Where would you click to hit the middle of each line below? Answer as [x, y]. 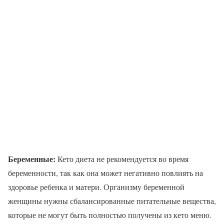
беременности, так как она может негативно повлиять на [105, 172]
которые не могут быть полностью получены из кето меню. [110, 214]
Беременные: [32, 158]
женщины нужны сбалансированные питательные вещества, [112, 200]
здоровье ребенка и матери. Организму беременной [96, 186]
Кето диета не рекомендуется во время [122, 158]
